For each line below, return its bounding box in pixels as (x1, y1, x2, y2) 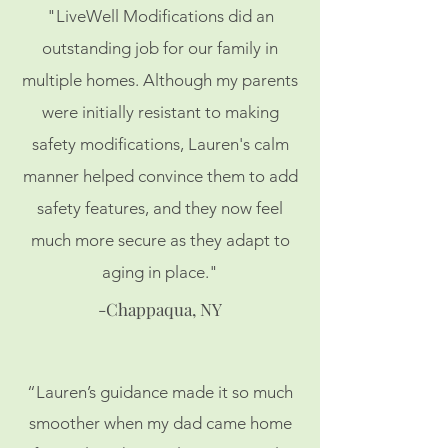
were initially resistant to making (41, 102, 279, 122)
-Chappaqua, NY (98, 298, 222, 320)
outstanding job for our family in (42, 38, 278, 58)
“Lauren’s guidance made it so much (27, 382, 293, 402)
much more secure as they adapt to (30, 230, 290, 250)
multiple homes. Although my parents (22, 70, 298, 90)
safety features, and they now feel (37, 198, 283, 218)
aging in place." (102, 262, 218, 282)
